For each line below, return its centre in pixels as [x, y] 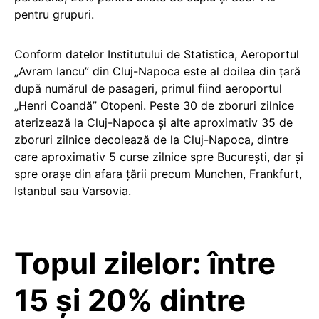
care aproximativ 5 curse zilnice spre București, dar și [159, 157]
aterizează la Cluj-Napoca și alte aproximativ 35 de [153, 122]
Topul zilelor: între [145, 263]
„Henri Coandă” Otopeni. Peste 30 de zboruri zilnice [154, 105]
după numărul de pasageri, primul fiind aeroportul [148, 88]
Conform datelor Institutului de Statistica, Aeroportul [157, 54]
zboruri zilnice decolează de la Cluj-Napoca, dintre [151, 140]
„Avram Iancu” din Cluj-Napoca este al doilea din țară [157, 71]
